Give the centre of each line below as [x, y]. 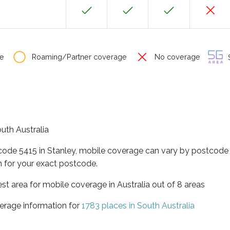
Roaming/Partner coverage [78, 57]
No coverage [176, 57]
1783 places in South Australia [138, 205]
